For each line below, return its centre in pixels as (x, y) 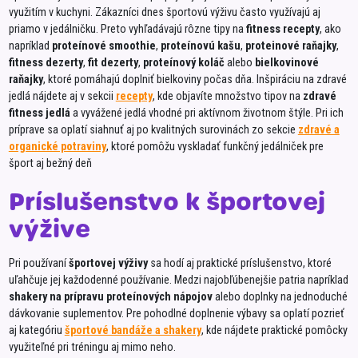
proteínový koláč (183, 62)
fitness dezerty (46, 62)
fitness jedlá (39, 113)
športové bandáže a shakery (133, 330)
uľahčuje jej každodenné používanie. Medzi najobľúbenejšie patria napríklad (178, 280)
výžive (49, 230)
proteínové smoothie (103, 46)
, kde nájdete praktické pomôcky (274, 330)
